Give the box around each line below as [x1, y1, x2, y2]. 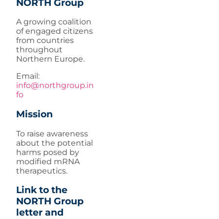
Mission [16, 108, 53, 120]
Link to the [16, 184, 67, 196]
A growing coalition [16, 17, 91, 27]
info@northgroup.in [16, 81, 94, 90]
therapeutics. [16, 166, 67, 175]
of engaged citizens [16, 26, 93, 36]
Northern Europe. [16, 54, 85, 64]
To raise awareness [16, 129, 88, 138]
